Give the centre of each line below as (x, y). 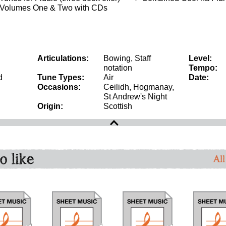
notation (118, 68)
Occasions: (59, 87)
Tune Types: (61, 77)
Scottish (118, 106)
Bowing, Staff (127, 58)
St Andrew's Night (135, 97)
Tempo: (203, 68)
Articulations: (63, 58)
